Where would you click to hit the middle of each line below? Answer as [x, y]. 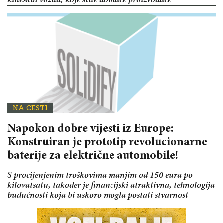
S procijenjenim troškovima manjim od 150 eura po [100, 175]
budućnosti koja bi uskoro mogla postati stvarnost [98, 195]
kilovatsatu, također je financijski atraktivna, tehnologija [111, 185]
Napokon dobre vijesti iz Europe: [91, 129]
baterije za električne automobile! [93, 156]
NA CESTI [30, 108]
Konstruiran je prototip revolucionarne [107, 143]
